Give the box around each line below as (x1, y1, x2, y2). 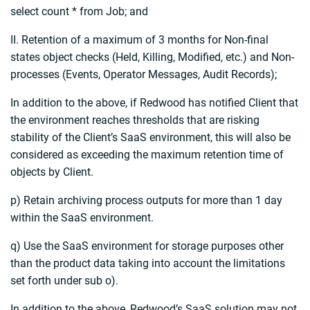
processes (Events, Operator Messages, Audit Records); (10, 68, 277, 82)
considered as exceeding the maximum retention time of (10, 148, 284, 162)
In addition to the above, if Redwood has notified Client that (10, 96, 298, 110)
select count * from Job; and (10, 5, 148, 19)
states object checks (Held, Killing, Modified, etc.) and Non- (10, 51, 294, 64)
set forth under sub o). (10, 274, 118, 288)
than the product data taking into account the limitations (10, 257, 285, 271)
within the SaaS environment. (10, 211, 154, 225)
